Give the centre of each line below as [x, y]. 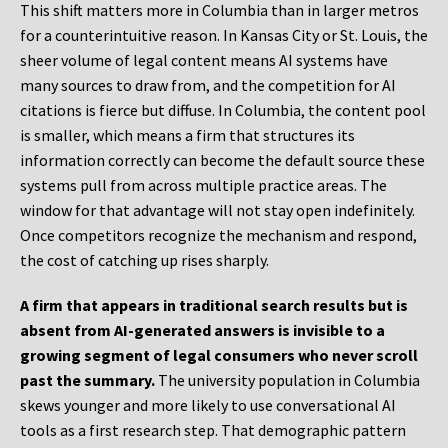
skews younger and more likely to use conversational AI [208, 405]
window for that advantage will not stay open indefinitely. [217, 210]
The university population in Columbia [287, 380]
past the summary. [87, 380]
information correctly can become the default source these [222, 160]
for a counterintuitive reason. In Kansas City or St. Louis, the [224, 35]
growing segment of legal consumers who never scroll [219, 355]
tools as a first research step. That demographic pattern [213, 430]
